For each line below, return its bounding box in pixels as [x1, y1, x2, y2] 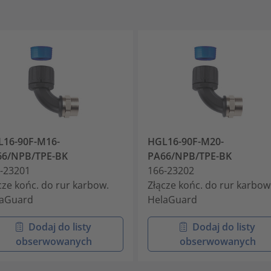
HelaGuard [148, 192, 197, 206]
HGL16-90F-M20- [148, 134, 224, 148]
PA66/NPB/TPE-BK [148, 149, 232, 163]
